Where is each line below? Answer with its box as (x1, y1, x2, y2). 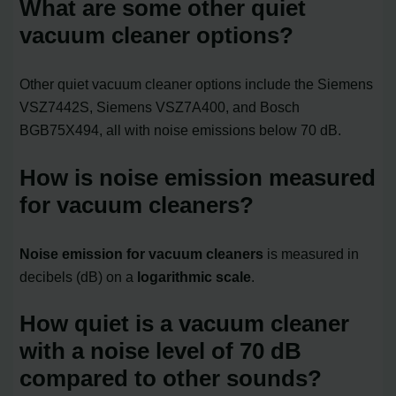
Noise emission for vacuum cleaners (19, 245, 264, 262)
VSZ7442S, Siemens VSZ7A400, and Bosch (19, 98, 301, 115)
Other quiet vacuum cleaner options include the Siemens (19, 75, 374, 92)
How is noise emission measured (19, 164, 377, 191)
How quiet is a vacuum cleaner (19, 310, 350, 338)
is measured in (263, 245, 360, 262)
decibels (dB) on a (19, 268, 138, 285)
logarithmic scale (137, 268, 252, 285)
